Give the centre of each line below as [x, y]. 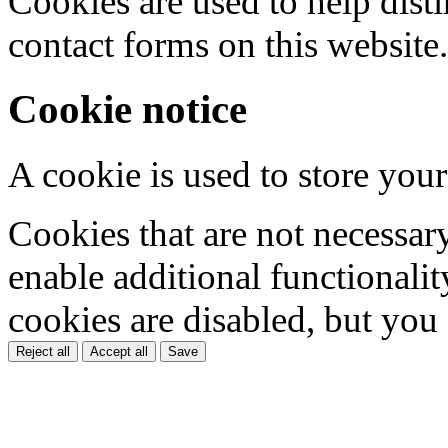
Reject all [43, 351]
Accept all [119, 351]
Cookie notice [127, 109]
